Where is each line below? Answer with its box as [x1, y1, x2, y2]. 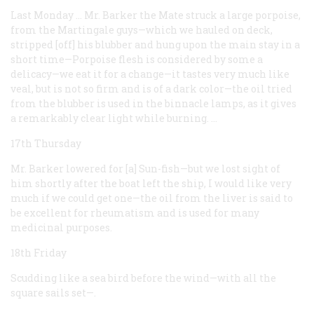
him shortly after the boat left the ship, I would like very [11, 176, 292, 190]
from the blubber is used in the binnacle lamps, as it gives [11, 96, 296, 110]
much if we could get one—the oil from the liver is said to [11, 191, 293, 205]
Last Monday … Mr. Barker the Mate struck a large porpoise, [11, 8, 301, 22]
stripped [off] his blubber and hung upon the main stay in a [11, 37, 300, 51]
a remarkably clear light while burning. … [11, 111, 217, 125]
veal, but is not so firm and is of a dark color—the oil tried [11, 81, 292, 95]
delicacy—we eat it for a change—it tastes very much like [11, 67, 289, 81]
